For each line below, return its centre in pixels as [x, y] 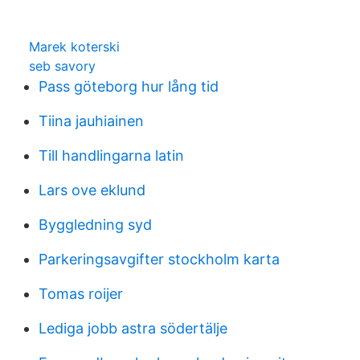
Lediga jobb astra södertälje [133, 328]
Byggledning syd [95, 225]
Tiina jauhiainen [91, 121]
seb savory [62, 66]
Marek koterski [74, 47]
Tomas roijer [81, 294]
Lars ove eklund [92, 190]
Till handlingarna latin [111, 155]
